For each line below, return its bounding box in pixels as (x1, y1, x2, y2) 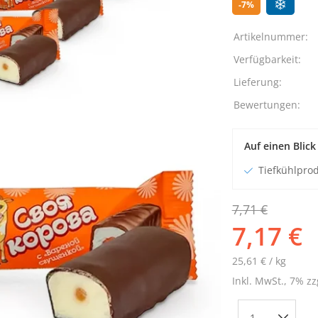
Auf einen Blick (243, 139, 316, 153)
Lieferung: (233, 75, 282, 89)
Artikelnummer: (233, 30, 308, 43)
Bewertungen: (233, 98, 300, 111)
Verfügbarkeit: (233, 53, 301, 66)
